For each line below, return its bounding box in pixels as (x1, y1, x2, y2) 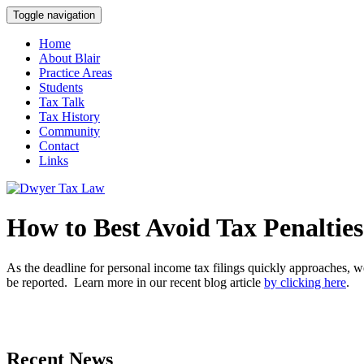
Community (39, 124, 100, 138)
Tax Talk (39, 95, 84, 109)
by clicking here (264, 275, 346, 289)
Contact (39, 139, 79, 153)
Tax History (39, 110, 100, 123)
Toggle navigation (13, 9, 95, 21)
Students (39, 80, 83, 94)
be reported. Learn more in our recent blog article (6, 275, 264, 289)
